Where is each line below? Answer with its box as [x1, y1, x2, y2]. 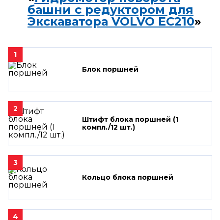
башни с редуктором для [27, 2, 193, 17]
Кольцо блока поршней [82, 172, 173, 182]
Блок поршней [82, 64, 138, 74]
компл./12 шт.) [82, 122, 135, 132]
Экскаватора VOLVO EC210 [27, 14, 194, 28]
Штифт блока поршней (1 [82, 114, 178, 124]
